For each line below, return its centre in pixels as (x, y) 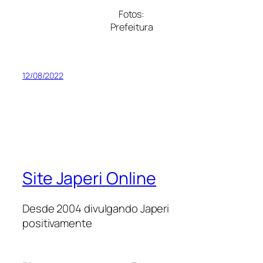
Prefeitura (131, 27)
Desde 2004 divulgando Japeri (96, 209)
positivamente (57, 223)
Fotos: (131, 14)
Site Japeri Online (90, 178)
